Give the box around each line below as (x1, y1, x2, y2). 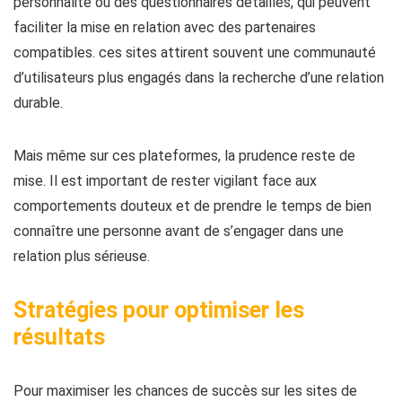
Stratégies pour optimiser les (13, 297, 304, 323)
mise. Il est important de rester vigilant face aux (13, 172, 317, 189)
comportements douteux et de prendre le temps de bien (13, 197, 371, 214)
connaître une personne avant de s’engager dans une (13, 223, 344, 240)
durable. (13, 94, 63, 111)
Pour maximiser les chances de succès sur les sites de (13, 382, 357, 399)
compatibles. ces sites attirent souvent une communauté (13, 44, 376, 61)
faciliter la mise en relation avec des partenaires (13, 19, 316, 36)
